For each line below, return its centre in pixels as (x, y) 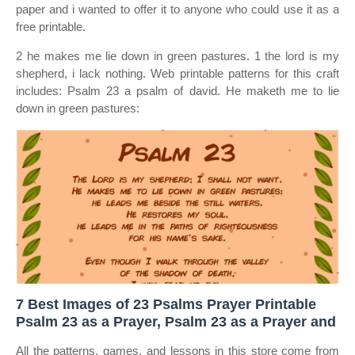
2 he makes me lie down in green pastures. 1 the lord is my (177, 56)
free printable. (51, 27)
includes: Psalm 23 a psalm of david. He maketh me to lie (177, 91)
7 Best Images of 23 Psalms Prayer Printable (166, 304)
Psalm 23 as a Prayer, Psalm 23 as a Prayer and (176, 322)
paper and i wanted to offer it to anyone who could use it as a (177, 9)
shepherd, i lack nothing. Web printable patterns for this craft (177, 73)
